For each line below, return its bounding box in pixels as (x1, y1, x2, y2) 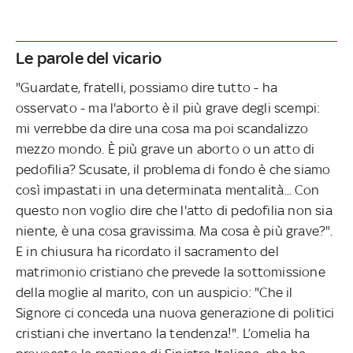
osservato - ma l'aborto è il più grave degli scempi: (16, 99, 321, 116)
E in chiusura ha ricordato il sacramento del (16, 243, 279, 259)
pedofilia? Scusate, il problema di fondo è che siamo (16, 161, 331, 177)
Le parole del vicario (16, 47, 162, 68)
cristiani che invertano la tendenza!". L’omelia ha (16, 325, 310, 341)
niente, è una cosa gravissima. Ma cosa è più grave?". (16, 222, 333, 239)
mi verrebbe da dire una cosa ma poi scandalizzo (16, 120, 309, 136)
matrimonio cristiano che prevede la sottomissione (16, 263, 325, 280)
